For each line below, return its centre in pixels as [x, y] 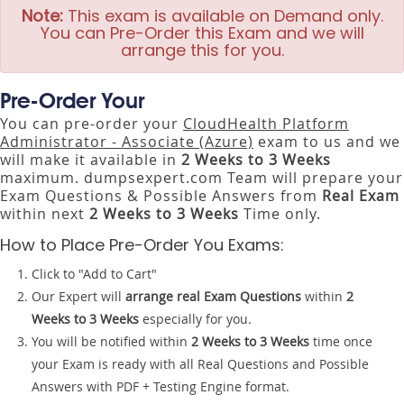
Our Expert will [78, 296]
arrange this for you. [202, 50]
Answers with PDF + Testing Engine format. [161, 386]
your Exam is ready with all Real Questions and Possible [200, 364]
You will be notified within [111, 341]
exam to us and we [327, 142]
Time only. [280, 214]
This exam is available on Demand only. [223, 16]
